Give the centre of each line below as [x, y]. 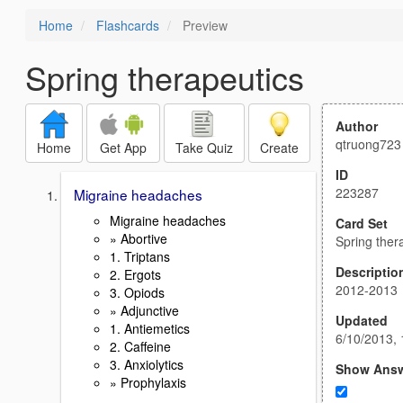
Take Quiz [204, 148]
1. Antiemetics [150, 328]
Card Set [362, 223]
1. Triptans [140, 256]
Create [279, 148]
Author [357, 126]
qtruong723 [368, 144]
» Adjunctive [144, 310]
